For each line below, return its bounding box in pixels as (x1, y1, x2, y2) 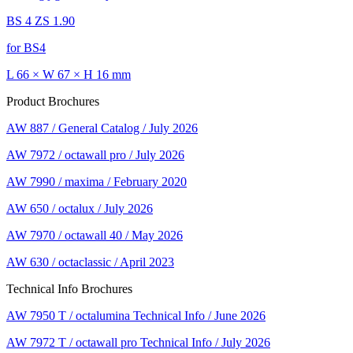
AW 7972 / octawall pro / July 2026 (6, 147, 184, 162)
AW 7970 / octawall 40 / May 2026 (6, 228, 183, 242)
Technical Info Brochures (6, 281, 132, 295)
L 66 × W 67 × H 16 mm (6, 67, 131, 81)
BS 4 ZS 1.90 (6, 13, 75, 28)
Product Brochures (6, 94, 99, 108)
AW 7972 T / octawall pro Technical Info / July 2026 (6, 335, 270, 349)
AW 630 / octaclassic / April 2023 (6, 255, 174, 269)
